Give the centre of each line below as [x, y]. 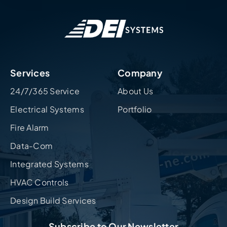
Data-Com [31, 146]
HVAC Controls [39, 182]
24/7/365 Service [45, 91]
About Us [136, 91]
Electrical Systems [47, 109]
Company [140, 73]
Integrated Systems [49, 164]
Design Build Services [53, 200]
